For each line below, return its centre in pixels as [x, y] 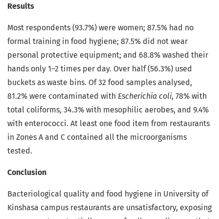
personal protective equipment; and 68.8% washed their [108, 55]
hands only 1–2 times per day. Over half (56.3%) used [100, 69]
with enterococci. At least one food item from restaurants [109, 124]
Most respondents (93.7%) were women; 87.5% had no [100, 28]
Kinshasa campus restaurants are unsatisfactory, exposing [109, 208]
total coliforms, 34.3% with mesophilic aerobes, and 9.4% [108, 110]
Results [21, 6]
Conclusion [27, 173]
